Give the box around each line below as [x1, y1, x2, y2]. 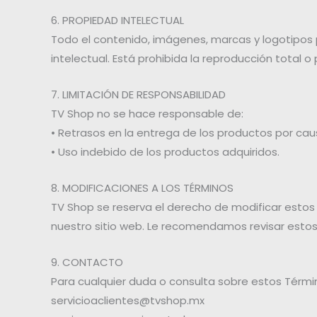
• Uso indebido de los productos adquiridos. [51, 144, 279, 159]
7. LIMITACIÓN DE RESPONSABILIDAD [51, 86, 226, 102]
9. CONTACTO [51, 254, 123, 270]
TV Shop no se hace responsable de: [51, 105, 243, 121]
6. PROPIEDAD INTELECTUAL [51, 12, 184, 28]
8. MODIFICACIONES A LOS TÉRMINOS [51, 180, 234, 195]
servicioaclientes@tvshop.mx [51, 292, 204, 308]
